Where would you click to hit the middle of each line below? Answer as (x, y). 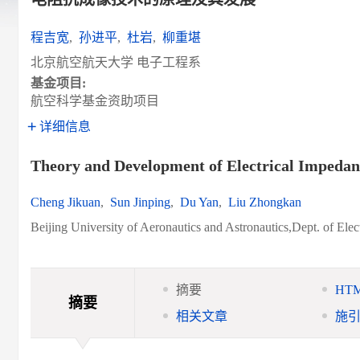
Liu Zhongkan (265, 202)
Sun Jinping (140, 202)
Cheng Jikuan (65, 202)
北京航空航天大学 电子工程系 (116, 62)
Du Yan (199, 202)
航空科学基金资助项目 (95, 101)
